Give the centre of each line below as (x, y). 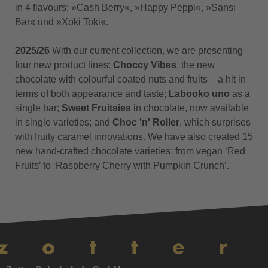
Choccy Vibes (145, 65)
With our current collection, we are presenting (146, 51)
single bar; (38, 108)
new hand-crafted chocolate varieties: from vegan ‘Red (130, 151)
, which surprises (215, 122)
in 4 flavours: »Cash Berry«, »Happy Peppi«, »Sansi (125, 7)
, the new (196, 65)
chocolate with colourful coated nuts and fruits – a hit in (130, 79)
